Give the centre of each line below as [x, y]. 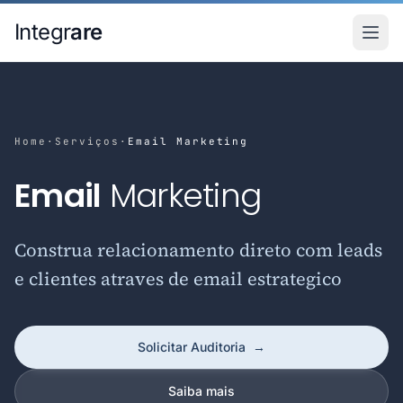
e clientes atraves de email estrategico [178, 279]
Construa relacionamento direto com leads [198, 250]
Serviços [87, 141]
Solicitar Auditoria [192, 347]
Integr [43, 32]
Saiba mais [201, 391]
